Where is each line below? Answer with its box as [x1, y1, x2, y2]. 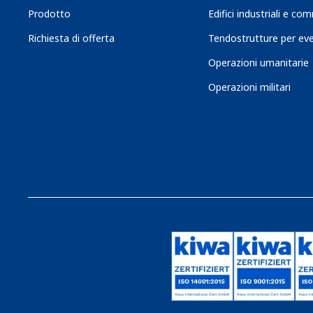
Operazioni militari [208, 80, 291, 94]
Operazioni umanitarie [208, 56, 309, 69]
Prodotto [28, 7, 71, 20]
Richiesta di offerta [28, 31, 115, 45]
